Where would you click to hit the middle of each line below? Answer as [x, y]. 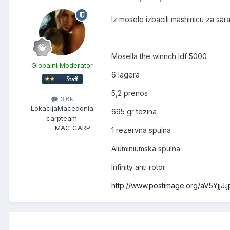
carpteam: [62, 118]
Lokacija [44, 109]
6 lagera [126, 75]
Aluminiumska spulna [146, 149]
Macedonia [75, 109]
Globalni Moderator [62, 65]
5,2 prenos [130, 93]
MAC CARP [72, 128]
